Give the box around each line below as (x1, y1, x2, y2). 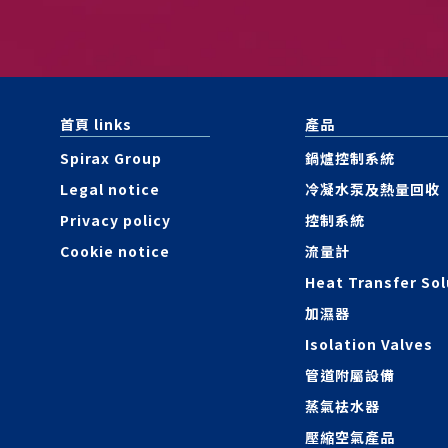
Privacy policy (60, 210, 171, 230)
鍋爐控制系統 (304, 148, 395, 168)
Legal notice (60, 179, 160, 199)
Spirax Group (60, 148, 162, 168)
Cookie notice (60, 241, 170, 261)
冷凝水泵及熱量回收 (304, 179, 440, 199)
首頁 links (60, 114, 132, 134)
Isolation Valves (304, 334, 433, 354)
